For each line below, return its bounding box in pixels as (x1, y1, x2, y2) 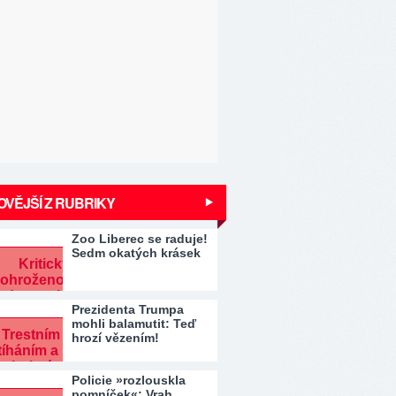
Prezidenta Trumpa (72, 302, 184, 316)
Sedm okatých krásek (72, 246, 201, 260)
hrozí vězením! (72, 331, 159, 345)
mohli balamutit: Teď (72, 316, 196, 331)
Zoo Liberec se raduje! (72, 232, 208, 246)
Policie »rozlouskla (72, 373, 186, 387)
